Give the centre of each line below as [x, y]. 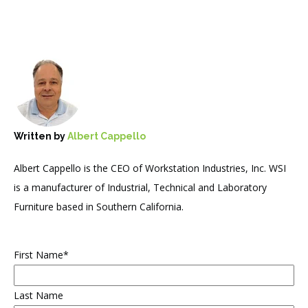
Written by [41, 136]
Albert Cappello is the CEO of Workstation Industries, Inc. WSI [150, 168]
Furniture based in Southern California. [99, 206]
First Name [38, 254]
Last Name [38, 295]
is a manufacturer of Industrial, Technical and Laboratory [140, 187]
